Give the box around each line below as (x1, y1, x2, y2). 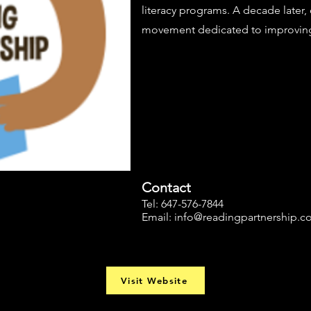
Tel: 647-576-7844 (142, 197, 224, 210)
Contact (142, 179, 191, 196)
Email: (142, 210, 174, 224)
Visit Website (121, 275, 187, 286)
